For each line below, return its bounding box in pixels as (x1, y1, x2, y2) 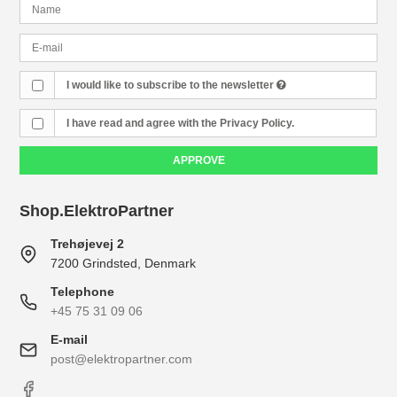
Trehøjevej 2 (51, 237, 125, 251)
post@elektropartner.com (51, 352, 193, 366)
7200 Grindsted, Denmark (51, 256, 197, 270)
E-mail (51, 332, 89, 346)
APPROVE (172, 154, 225, 167)
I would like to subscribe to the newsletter (66, 79, 276, 91)
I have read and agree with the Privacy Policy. (66, 116, 294, 129)
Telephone (51, 284, 115, 299)
